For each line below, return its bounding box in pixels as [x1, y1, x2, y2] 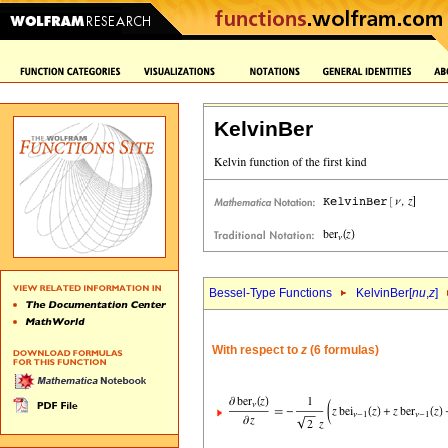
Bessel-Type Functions [209, 286, 332, 300]
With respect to [212, 343, 301, 357]
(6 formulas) [307, 343, 379, 357]
